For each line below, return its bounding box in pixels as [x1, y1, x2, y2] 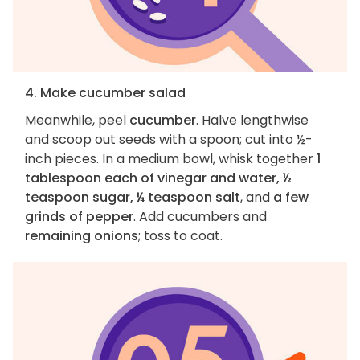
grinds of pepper [25, 207, 133, 227]
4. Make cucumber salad [25, 84, 186, 103]
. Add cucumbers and [133, 207, 267, 227]
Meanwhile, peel [25, 111, 129, 130]
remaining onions [25, 227, 138, 246]
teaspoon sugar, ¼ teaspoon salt [25, 188, 240, 207]
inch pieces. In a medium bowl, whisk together [25, 149, 317, 169]
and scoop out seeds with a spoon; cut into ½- [25, 130, 313, 149]
